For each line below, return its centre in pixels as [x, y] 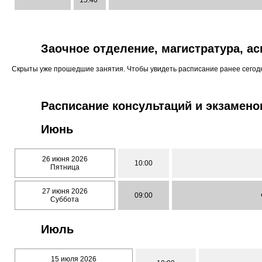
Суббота [65, 200]
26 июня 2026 [65, 159]
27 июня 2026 [65, 192]
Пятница [65, 168]
